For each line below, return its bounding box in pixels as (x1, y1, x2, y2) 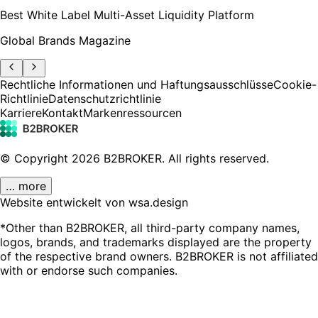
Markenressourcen (83, 105, 182, 120)
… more (6, 178, 46, 193)
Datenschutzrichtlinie (48, 91, 161, 106)
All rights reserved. (168, 150, 269, 165)
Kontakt (42, 105, 83, 120)
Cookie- (273, 77, 317, 92)
